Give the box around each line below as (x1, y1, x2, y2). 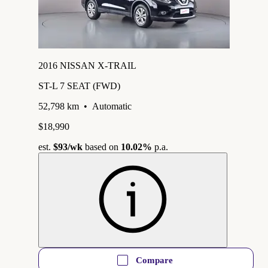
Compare (136, 255, 173, 265)
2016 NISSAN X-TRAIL (38, 60, 136, 71)
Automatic (92, 100, 132, 111)
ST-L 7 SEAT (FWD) (38, 80, 120, 91)
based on (83, 141, 121, 152)
